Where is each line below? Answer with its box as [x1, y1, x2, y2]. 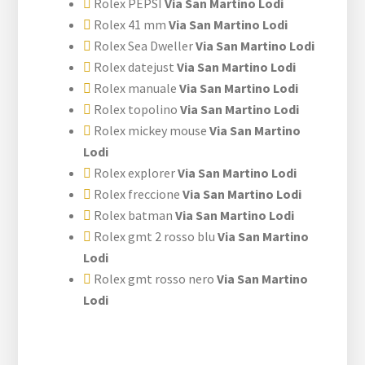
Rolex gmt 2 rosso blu [91, 227, 216, 244]
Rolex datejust [91, 58, 175, 75]
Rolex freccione [91, 185, 181, 202]
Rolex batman [91, 206, 174, 223]
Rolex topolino [91, 100, 178, 117]
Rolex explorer [91, 164, 176, 181]
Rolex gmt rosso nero [91, 270, 215, 287]
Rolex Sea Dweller [91, 37, 194, 54]
